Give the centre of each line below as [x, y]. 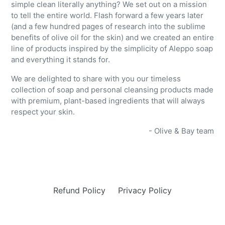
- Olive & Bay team [181, 131]
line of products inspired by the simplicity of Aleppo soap [112, 49]
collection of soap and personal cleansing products [102, 90]
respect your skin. [44, 112]
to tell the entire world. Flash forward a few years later [107, 16]
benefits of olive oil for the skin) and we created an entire [113, 38]
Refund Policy [79, 191]
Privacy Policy [145, 191]
